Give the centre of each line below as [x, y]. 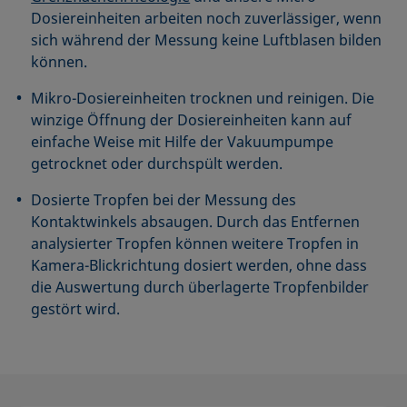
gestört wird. [76, 309]
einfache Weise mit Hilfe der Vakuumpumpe [183, 142]
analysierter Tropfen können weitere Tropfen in [195, 244]
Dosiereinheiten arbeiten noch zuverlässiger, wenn [207, 19]
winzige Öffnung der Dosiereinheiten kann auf [192, 120]
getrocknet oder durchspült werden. [157, 164]
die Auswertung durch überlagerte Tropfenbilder [200, 288]
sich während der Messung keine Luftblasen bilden [207, 40]
